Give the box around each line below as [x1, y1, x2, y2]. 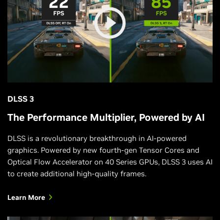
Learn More [7, 193, 45, 202]
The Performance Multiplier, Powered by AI [7, 111, 205, 124]
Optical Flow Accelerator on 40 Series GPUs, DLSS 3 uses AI [7, 157, 213, 167]
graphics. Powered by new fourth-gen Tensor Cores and [7, 145, 199, 155]
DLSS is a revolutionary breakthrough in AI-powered [7, 134, 187, 143]
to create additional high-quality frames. [7, 169, 146, 179]
